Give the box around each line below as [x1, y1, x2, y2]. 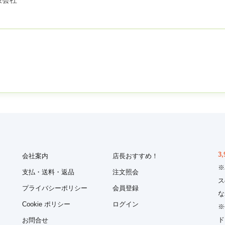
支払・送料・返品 [22, 168, 74, 176]
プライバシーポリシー [22, 184, 87, 192]
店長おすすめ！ [113, 152, 158, 160]
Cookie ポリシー [22, 200, 70, 208]
